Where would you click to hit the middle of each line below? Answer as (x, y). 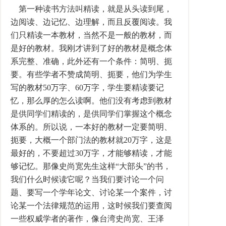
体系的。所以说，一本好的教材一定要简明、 (91, 127)
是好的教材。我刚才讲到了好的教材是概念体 (91, 48)
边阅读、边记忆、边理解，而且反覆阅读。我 (91, 22)
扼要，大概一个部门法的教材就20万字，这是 (91, 140)
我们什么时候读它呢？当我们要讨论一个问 (87, 179)
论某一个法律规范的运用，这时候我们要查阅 (91, 206)
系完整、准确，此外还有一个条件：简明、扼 (91, 61)
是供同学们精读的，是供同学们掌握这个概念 (91, 114)
